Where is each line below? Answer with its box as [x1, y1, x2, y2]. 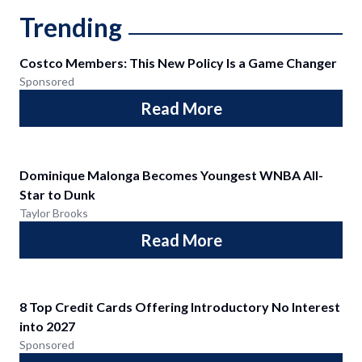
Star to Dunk [19, 187, 95, 202]
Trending [19, 11, 122, 43]
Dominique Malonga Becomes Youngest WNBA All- [19, 167, 323, 183]
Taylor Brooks [19, 206, 88, 220]
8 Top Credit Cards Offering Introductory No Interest [19, 299, 340, 314]
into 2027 [19, 318, 75, 334]
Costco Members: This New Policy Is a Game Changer [19, 55, 337, 70]
